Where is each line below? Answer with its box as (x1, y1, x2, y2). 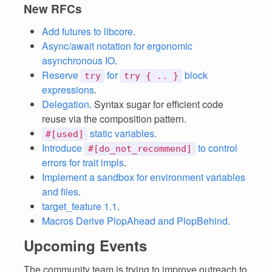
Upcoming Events (24, 235, 147, 256)
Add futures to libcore (42, 24, 133, 38)
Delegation (42, 97, 89, 111)
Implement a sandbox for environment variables (42, 170, 245, 184)
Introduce (42, 141, 84, 155)
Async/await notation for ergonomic (42, 39, 192, 53)
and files (42, 185, 78, 199)
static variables (87, 126, 154, 140)
